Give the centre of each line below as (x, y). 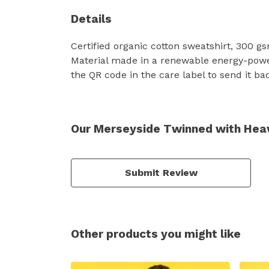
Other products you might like (156, 234)
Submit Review (161, 172)
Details (91, 19)
